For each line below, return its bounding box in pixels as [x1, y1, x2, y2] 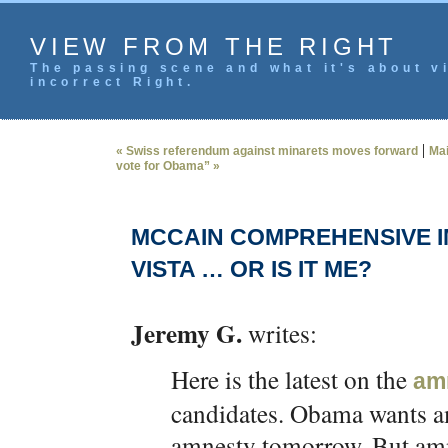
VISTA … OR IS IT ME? [131, 256, 372, 282]
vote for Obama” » [116, 159, 220, 173]
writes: [242, 316, 317, 350]
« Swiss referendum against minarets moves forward [116, 144, 418, 158]
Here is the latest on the [171, 362, 413, 396]
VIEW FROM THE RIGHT [30, 33, 399, 60]
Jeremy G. [131, 315, 242, 352]
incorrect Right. [30, 75, 195, 89]
